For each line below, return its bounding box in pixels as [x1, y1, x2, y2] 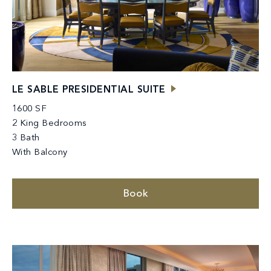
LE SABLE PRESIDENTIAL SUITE [12, 85, 166, 95]
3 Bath [12, 133, 40, 143]
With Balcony [12, 148, 68, 157]
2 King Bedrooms [12, 119, 87, 128]
